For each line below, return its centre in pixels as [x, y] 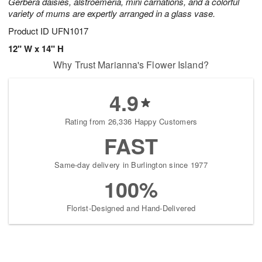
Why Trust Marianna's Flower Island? [131, 65]
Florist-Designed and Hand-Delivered [131, 208]
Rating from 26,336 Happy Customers [131, 122]
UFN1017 [70, 31]
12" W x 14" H [36, 49]
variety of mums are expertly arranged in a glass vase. [112, 13]
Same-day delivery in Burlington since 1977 [131, 165]
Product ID [30, 31]
